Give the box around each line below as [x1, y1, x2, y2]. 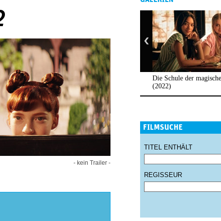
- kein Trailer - [74, 159, 110, 166]
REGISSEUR [144, 171, 182, 179]
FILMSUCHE [143, 123, 183, 131]
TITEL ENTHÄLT [144, 144, 192, 151]
